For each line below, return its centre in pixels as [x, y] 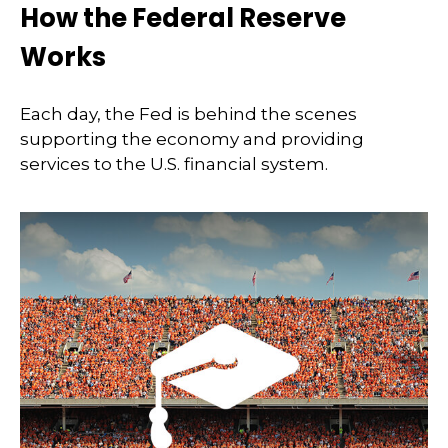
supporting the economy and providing [192, 139]
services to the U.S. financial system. [174, 164]
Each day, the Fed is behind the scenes [188, 114]
